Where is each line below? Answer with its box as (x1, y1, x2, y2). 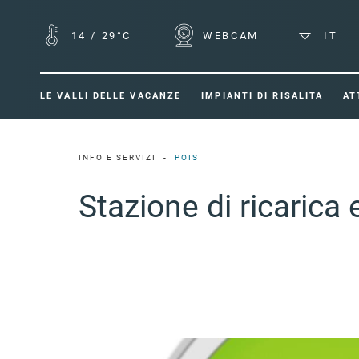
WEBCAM (198, 30, 259, 42)
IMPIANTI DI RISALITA (201, 91, 324, 101)
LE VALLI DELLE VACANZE (40, 91, 182, 101)
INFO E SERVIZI (79, 153, 156, 163)
